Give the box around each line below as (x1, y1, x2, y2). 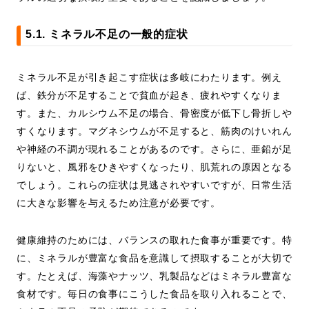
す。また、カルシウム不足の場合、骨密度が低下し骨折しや (17, 108, 292, 119)
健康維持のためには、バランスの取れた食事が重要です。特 (17, 235, 292, 246)
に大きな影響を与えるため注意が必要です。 (17, 197, 221, 209)
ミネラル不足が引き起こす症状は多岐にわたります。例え (17, 72, 282, 83)
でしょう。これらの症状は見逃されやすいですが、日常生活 (17, 179, 292, 191)
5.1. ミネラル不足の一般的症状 (26, 28, 188, 41)
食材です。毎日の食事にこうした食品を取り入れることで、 (17, 288, 292, 300)
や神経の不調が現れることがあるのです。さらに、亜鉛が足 (17, 143, 292, 155)
